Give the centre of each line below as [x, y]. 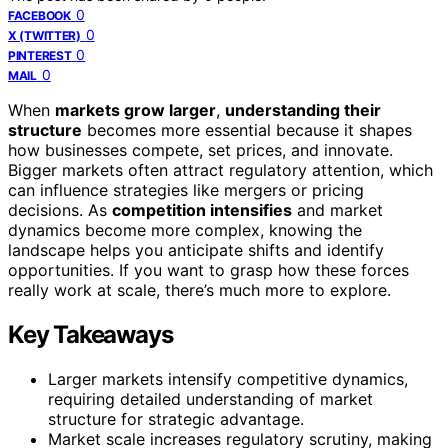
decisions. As [60, 209]
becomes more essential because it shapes [247, 129]
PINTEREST [40, 55]
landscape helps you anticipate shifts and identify [196, 249]
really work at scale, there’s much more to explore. [199, 289]
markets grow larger [135, 109]
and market [337, 209]
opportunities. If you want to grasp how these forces [208, 269]
